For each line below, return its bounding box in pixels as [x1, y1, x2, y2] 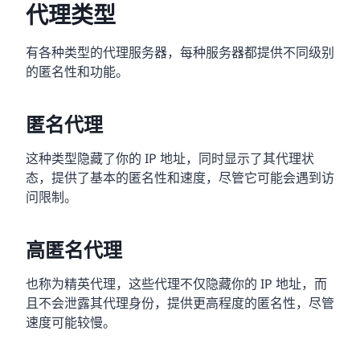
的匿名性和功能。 [26, 62, 129, 80]
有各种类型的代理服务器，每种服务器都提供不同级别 [26, 43, 334, 61]
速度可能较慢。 [26, 313, 116, 331]
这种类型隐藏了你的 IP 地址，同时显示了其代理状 [26, 149, 314, 167]
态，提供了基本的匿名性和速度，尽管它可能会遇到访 [26, 168, 334, 186]
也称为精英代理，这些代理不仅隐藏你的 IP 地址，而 [26, 274, 327, 292]
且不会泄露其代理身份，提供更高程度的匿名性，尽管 [26, 293, 334, 312]
